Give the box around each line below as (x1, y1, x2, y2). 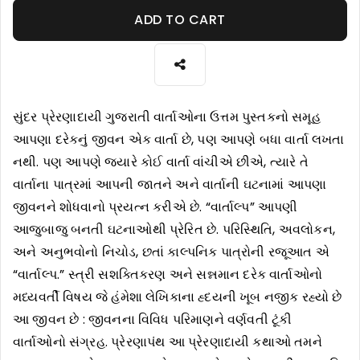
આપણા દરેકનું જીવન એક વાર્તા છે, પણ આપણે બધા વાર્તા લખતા (13, 130, 345, 149)
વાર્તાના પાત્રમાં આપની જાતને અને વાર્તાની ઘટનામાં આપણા (13, 175, 327, 194)
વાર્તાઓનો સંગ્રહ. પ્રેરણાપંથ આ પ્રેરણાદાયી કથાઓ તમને (13, 333, 322, 352)
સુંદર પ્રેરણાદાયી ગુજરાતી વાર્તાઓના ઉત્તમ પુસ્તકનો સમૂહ (13, 108, 321, 127)
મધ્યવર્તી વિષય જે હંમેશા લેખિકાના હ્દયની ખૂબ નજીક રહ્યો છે (13, 288, 342, 307)
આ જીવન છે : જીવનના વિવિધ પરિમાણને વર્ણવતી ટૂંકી (13, 310, 292, 329)
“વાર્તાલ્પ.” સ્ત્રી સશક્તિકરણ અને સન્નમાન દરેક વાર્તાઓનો (13, 265, 322, 284)
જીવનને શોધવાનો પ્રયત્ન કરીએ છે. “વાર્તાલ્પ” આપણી (13, 198, 298, 217)
